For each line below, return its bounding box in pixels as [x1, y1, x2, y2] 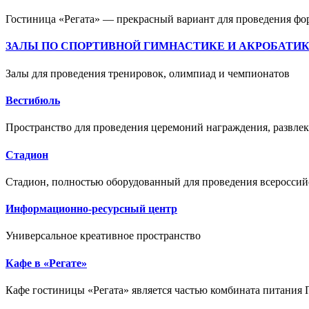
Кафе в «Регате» [6, 257, 87, 269]
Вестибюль [6, 94, 60, 107]
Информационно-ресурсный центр [6, 203, 177, 215]
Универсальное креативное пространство [6, 230, 201, 242]
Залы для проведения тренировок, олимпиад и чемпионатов [6, 67, 290, 79]
